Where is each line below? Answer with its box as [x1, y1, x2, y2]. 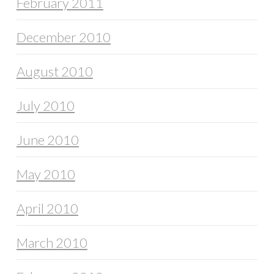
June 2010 [16, 131, 79, 149]
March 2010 [16, 234, 87, 251]
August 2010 [16, 63, 93, 80]
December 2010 [16, 29, 111, 46]
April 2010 [16, 200, 78, 217]
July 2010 [16, 97, 75, 114]
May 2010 [16, 166, 75, 183]
